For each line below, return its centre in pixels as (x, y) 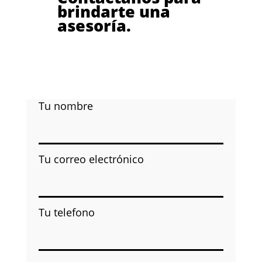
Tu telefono (66, 212)
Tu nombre (65, 106)
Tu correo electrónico (91, 159)
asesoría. (94, 25)
